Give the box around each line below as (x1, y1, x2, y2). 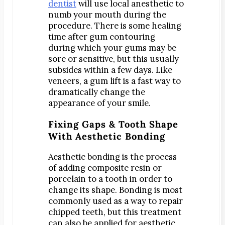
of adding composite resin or (48, 162, 162, 174)
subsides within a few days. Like (48, 64, 172, 76)
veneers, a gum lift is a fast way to (48, 75, 181, 87)
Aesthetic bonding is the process (48, 151, 177, 163)
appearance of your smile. (48, 97, 151, 109)
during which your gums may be (48, 42, 176, 54)
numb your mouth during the (48, 9, 166, 21)
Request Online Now (57, 14, 151, 26)
